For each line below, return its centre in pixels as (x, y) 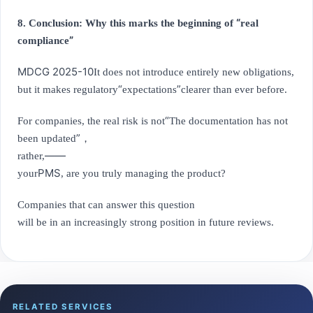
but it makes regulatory (68, 90)
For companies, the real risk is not (91, 121)
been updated (47, 139)
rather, (31, 156)
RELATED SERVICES (63, 306)
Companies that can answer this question (106, 205)
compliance (43, 41)
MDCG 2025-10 (56, 72)
